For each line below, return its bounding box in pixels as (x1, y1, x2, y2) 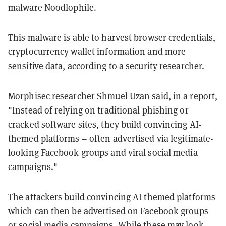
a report (183, 90, 215, 102)
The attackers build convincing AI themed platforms (8, 191, 216, 203)
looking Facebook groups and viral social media (8, 146, 198, 158)
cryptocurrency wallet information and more (8, 45, 186, 58)
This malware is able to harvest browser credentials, (8, 31, 216, 43)
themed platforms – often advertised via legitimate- (8, 132, 214, 144)
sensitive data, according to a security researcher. (8, 60, 205, 72)
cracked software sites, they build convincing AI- (8, 118, 202, 130)
